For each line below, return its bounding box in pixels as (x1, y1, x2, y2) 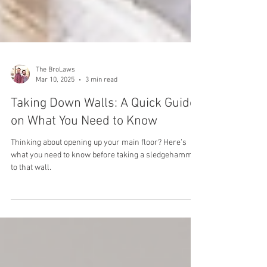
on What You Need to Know (11, 142, 157, 158)
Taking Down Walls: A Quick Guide (11, 124, 196, 140)
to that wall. (11, 191, 51, 201)
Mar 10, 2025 (36, 104, 74, 113)
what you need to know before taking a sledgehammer (11, 179, 200, 189)
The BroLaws (36, 94, 75, 103)
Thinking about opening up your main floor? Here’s (11, 166, 187, 176)
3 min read (85, 104, 117, 113)
